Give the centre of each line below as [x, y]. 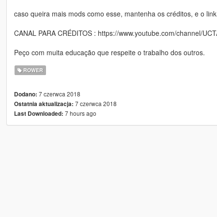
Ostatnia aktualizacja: [44, 104]
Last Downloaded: [39, 114]
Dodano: [25, 94]
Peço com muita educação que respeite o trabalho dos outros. [109, 53]
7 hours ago [80, 113]
